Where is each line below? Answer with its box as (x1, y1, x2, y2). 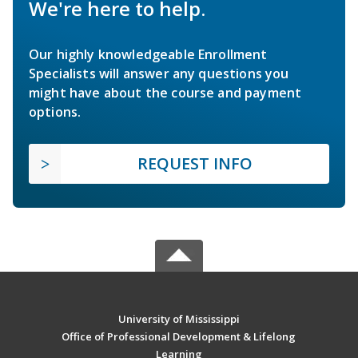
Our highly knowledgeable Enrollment (29, 45, 268, 63)
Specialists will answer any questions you (29, 64, 289, 82)
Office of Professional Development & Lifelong (62, 328, 296, 344)
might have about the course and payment (29, 83, 302, 101)
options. (29, 102, 82, 121)
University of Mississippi (117, 311, 240, 326)
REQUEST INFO (137, 152, 253, 174)
